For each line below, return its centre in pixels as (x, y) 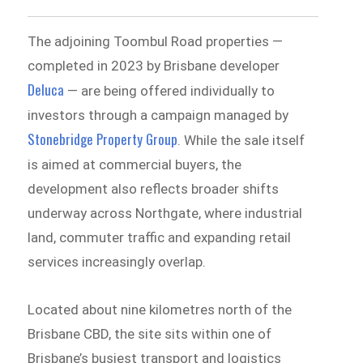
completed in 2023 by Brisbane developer (154, 65)
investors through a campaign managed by (158, 115)
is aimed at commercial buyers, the (135, 164)
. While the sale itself (241, 140)
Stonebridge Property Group (103, 139)
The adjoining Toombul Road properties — (156, 41)
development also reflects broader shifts (154, 188)
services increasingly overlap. (117, 261)
